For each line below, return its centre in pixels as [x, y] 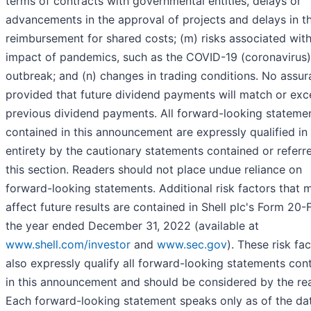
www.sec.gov [192, 245]
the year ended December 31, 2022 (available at [132, 226]
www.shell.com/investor [68, 245]
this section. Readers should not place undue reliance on [154, 170]
